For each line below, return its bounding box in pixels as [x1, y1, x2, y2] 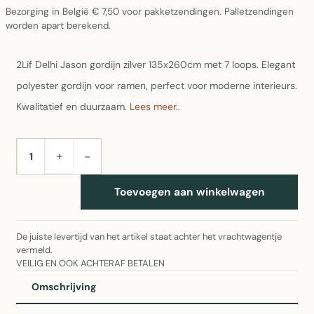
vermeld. [16, 244, 53, 256]
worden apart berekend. [6, 20, 111, 32]
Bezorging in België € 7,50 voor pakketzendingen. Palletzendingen [6, 6, 294, 18]
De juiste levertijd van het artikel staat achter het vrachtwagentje [16, 231, 282, 243]
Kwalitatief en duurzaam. [16, 100, 130, 113]
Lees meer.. [130, 100, 180, 113]
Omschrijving [32, 280, 96, 293]
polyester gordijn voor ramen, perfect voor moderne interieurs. [16, 79, 297, 92]
